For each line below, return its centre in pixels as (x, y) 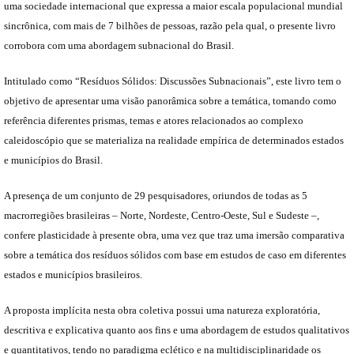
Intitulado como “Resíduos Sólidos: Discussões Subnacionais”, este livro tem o (173, 81)
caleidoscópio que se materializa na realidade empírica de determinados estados (174, 140)
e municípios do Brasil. (53, 160)
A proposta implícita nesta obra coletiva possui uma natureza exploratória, (162, 310)
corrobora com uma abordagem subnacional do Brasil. (119, 45)
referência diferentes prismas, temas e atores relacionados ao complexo (154, 120)
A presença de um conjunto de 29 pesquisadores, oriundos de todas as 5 (156, 195)
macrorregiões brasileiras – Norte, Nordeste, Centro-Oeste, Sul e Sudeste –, (162, 215)
